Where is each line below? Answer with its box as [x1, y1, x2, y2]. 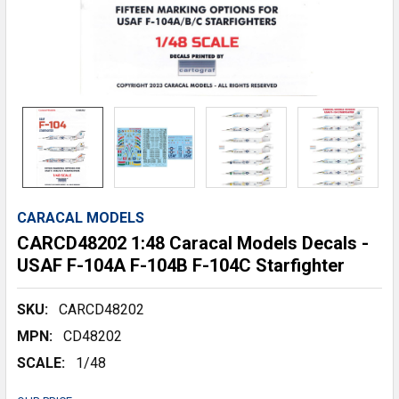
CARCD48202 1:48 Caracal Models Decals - [17, 232, 369, 254]
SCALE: [17, 354, 65, 371]
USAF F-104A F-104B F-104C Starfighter [17, 255, 345, 276]
